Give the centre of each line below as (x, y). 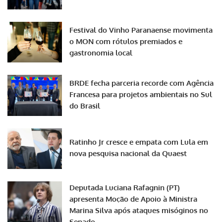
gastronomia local (101, 53)
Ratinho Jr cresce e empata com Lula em (139, 142)
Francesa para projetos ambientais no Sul (141, 95)
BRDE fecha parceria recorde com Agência (141, 83)
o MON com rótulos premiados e (126, 41)
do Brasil (85, 106)
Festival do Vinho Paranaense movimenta (141, 30)
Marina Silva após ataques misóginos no (139, 210)
